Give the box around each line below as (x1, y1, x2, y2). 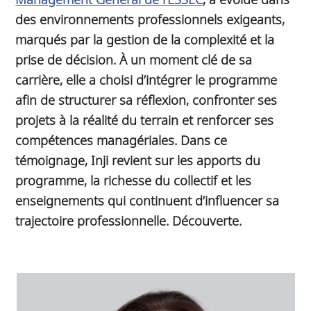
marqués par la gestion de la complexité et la (15, 30, 275, 48)
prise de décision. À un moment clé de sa (15, 50, 253, 68)
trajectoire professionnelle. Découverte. (15, 211, 242, 229)
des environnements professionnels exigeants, (15, 10, 285, 28)
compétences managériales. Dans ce (15, 131, 228, 149)
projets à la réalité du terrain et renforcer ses (15, 110, 274, 128)
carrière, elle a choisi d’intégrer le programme (15, 70, 278, 88)
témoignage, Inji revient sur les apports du (15, 151, 261, 169)
